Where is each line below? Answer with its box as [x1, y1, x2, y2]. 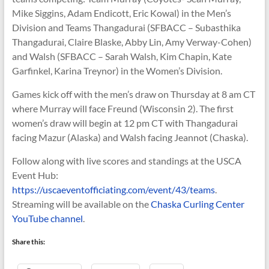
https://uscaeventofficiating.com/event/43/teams [11, 184, 215, 195]
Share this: [11, 237, 45, 246]
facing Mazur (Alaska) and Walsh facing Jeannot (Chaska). [11, 131, 248, 143]
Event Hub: [11, 169, 58, 181]
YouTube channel [11, 213, 83, 224]
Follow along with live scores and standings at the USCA [11, 155, 241, 166]
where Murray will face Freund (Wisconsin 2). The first [11, 103, 234, 114]
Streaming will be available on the [11, 198, 151, 210]
